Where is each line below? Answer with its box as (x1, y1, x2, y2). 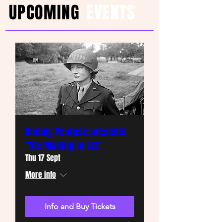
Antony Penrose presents (25, 124, 126, 140)
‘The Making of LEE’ (25, 138, 101, 154)
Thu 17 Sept (25, 152, 60, 164)
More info (25, 169, 56, 181)
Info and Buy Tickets (44, 202, 115, 212)
